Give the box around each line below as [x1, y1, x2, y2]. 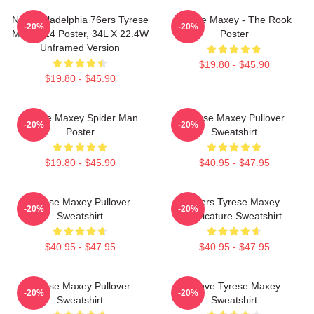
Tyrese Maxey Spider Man [22, 111, 138, 123]
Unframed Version [40, 41, 120, 53]
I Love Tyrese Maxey [188, 280, 280, 292]
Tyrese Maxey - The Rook [177, 13, 292, 25]
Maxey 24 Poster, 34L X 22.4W [11, 27, 149, 39]
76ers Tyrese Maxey [189, 196, 280, 207]
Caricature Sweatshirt [186, 210, 282, 221]
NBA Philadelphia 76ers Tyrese [11, 13, 149, 25]
